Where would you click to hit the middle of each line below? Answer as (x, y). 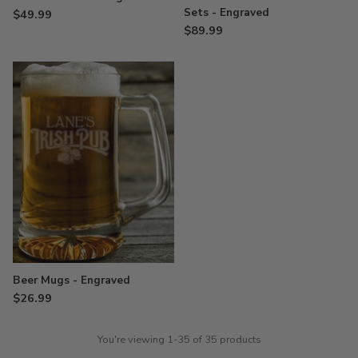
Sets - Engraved (227, 12)
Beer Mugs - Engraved (72, 280)
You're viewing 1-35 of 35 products (179, 340)
